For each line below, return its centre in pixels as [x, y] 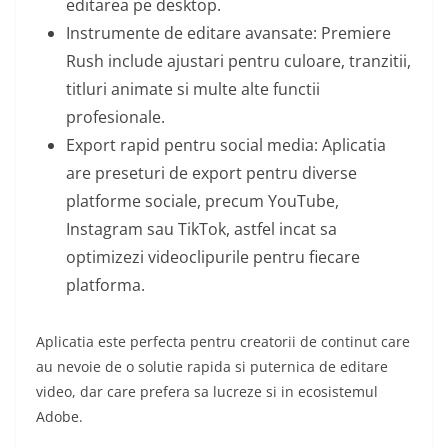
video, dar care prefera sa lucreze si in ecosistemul [207, 392]
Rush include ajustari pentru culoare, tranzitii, [238, 61]
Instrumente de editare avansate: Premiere [228, 33]
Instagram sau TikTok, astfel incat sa [201, 229]
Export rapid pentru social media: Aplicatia [226, 145]
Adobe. [59, 417]
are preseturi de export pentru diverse [211, 173]
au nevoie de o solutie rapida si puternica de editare [212, 367]
